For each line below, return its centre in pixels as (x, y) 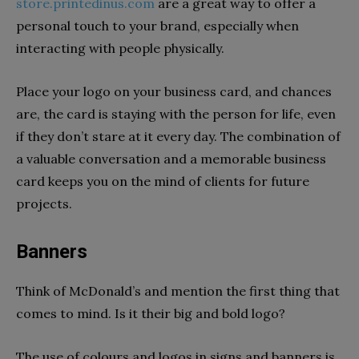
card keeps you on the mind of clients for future (163, 181)
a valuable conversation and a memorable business (171, 158)
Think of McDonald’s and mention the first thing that (178, 290)
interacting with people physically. (120, 48)
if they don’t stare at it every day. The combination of (178, 136)
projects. (44, 203)
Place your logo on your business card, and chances (174, 91)
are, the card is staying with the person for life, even (176, 113)
